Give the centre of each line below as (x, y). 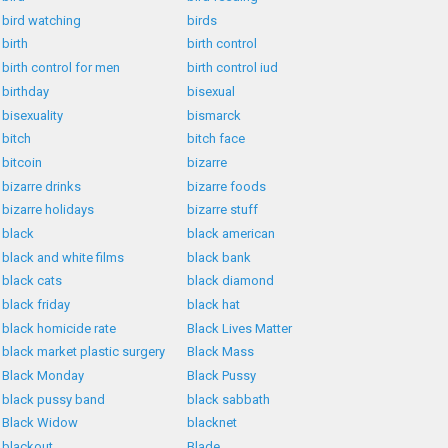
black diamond (231, 281)
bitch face (216, 139)
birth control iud (233, 68)
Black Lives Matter (240, 328)
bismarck (214, 115)
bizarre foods (227, 186)
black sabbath (229, 399)
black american (231, 233)
